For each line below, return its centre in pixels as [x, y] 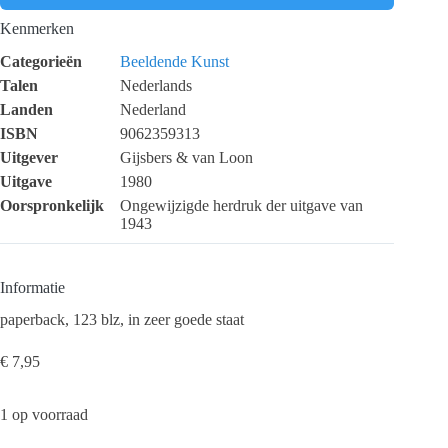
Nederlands [156, 85]
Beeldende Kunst [174, 61]
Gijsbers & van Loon [186, 157]
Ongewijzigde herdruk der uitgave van [241, 205]
